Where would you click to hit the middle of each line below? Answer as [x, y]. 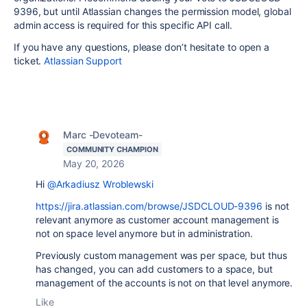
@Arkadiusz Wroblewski [100, 184]
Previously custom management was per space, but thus [161, 255]
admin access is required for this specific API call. [123, 25]
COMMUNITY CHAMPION [112, 149]
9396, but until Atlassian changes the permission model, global [152, 11]
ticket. [29, 61]
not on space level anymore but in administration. [144, 233]
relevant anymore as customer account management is [157, 220]
